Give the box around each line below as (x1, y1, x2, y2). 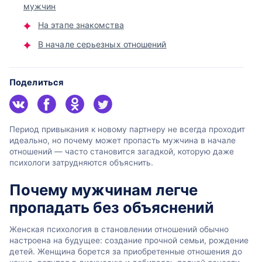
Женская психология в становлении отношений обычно (9, 225, 229, 235)
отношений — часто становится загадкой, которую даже (9, 147, 234, 157)
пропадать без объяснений (9, 198, 214, 216)
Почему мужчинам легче (9, 180, 198, 199)
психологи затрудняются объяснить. (9, 158, 153, 168)
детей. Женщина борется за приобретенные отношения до (9, 247, 242, 257)
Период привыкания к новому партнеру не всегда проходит (9, 125, 245, 135)
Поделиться (9, 77, 63, 88)
